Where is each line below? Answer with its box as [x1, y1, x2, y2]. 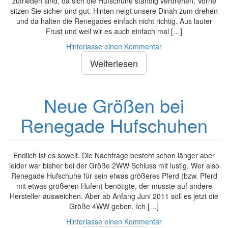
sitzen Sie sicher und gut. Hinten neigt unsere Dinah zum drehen [10, 6, 218, 16]
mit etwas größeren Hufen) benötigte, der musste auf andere [16, 181, 212, 191]
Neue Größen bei [44, 92, 184, 118]
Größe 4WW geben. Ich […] [69, 201, 159, 211]
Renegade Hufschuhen [20, 112, 208, 138]
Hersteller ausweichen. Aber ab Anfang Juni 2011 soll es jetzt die [10, 191, 218, 201]
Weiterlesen [90, 56, 138, 70]
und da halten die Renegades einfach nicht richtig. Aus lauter [16, 16, 212, 26]
